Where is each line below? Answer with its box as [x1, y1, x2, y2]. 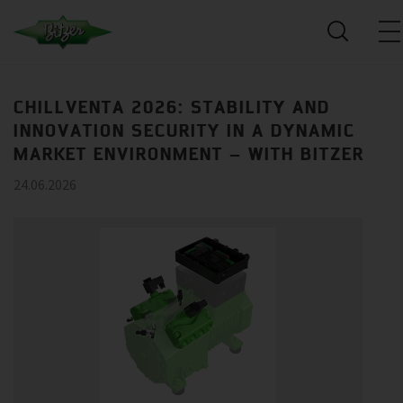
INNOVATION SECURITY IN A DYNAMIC [13, 119, 355, 141]
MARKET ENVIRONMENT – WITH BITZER [13, 142, 364, 165]
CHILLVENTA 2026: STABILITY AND [13, 95, 330, 118]
